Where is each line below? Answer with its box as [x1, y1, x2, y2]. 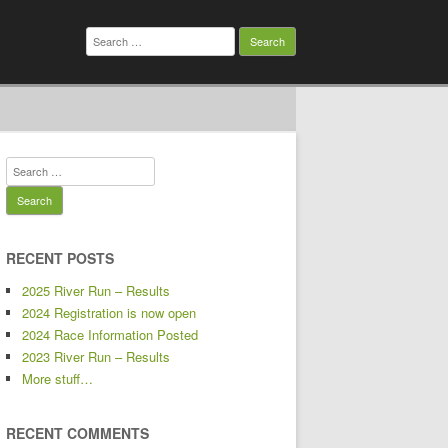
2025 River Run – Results [22, 281, 170, 300]
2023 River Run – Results [22, 347, 170, 366]
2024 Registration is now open [22, 303, 196, 322]
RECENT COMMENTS [6, 423, 149, 443]
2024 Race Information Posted [22, 325, 198, 344]
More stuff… [22, 369, 93, 388]
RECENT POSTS [6, 248, 114, 268]
